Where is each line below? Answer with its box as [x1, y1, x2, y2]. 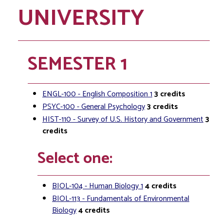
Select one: [37, 146, 112, 171]
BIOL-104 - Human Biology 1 [52, 180, 143, 193]
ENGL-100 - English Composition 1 [42, 88, 152, 101]
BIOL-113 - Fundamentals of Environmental [52, 192, 189, 205]
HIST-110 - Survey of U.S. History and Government [42, 113, 203, 126]
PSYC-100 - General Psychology [42, 100, 145, 113]
